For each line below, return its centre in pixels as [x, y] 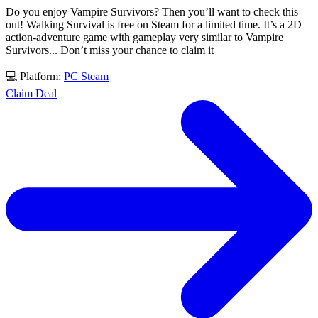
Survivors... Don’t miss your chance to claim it [110, 50]
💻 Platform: [35, 76]
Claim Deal [31, 93]
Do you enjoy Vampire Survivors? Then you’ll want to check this [152, 11]
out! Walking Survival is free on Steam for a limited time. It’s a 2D [154, 24]
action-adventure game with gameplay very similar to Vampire [144, 37]
